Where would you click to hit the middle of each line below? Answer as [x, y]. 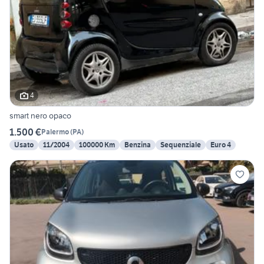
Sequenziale [181, 144]
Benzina [138, 144]
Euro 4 [221, 144]
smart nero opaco [51, 115]
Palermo [55, 132]
